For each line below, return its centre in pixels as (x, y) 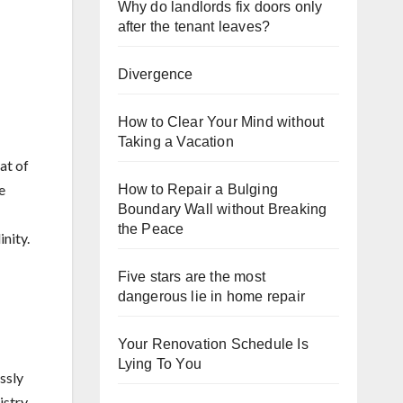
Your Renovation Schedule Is (213, 344)
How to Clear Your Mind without (221, 122)
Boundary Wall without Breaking (222, 209)
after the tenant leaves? (194, 27)
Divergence (155, 74)
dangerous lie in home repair (211, 296)
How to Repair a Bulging (198, 189)
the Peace (151, 229)
